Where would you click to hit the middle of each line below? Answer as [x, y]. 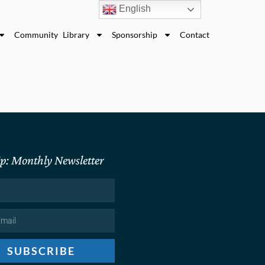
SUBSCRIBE [41, 251]
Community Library [52, 34]
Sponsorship [135, 34]
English [134, 9]
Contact [195, 34]
